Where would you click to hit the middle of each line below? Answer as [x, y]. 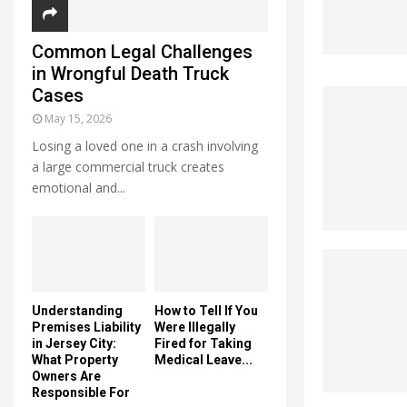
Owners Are [66, 377]
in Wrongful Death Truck [130, 73]
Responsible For [81, 393]
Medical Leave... [203, 360]
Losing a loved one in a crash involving [145, 145]
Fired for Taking [203, 344]
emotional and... [79, 187]
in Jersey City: [74, 344]
